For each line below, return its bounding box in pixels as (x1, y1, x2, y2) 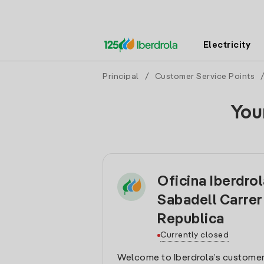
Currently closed (160, 231, 229, 239)
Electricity (203, 41, 251, 49)
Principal (103, 72, 139, 81)
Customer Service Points (154, 72, 255, 81)
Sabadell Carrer (157, 194, 262, 208)
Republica (157, 213, 225, 227)
